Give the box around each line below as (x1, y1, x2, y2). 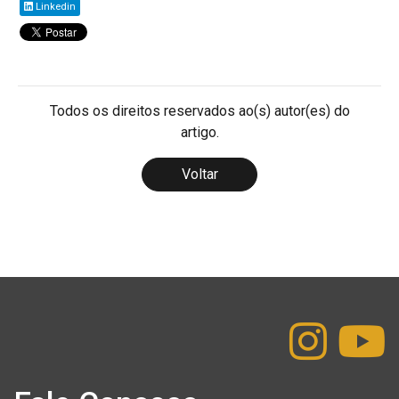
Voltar (181, 165, 218, 183)
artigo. (180, 123, 219, 141)
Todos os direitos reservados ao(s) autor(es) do (49, 102, 350, 119)
